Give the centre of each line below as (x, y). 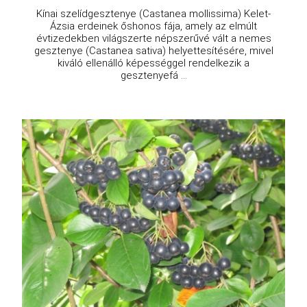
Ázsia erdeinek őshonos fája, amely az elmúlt (153, 26)
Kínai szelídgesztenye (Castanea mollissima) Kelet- (153, 14)
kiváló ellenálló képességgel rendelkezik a (153, 63)
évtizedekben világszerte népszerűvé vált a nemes (153, 39)
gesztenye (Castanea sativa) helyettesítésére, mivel (153, 51)
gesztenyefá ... (153, 76)
